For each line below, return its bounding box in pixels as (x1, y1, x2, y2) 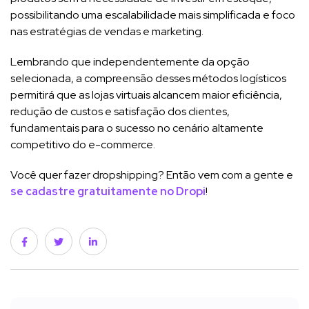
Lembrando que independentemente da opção (10, 54, 250, 69)
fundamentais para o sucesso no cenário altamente (10, 120, 263, 135)
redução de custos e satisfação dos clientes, (10, 103, 230, 119)
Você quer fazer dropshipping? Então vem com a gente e (10, 167, 293, 182)
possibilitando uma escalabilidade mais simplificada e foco (10, 7, 295, 22)
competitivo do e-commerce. (10, 137, 155, 152)
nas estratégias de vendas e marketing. (10, 23, 203, 39)
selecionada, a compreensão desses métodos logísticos (10, 70, 286, 86)
